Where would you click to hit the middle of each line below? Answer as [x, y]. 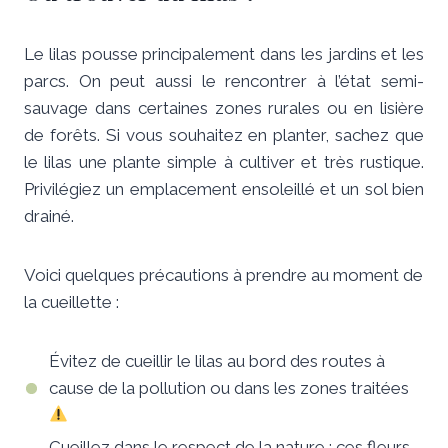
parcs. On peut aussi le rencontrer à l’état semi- [224, 80]
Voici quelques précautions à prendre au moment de [223, 274]
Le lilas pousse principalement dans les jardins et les [224, 53]
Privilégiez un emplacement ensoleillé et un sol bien [224, 188]
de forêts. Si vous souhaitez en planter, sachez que [224, 134]
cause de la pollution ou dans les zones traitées [229, 387]
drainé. [49, 215]
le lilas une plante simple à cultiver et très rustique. [224, 161]
